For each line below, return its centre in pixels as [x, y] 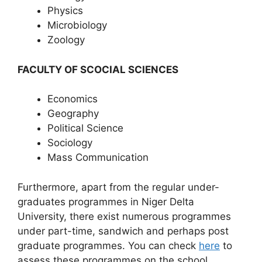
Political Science [85, 128]
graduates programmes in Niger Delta [106, 201]
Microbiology [77, 25]
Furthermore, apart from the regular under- [118, 187]
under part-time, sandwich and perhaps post [123, 231]
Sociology [70, 143]
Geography [73, 113]
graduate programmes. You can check [108, 245]
